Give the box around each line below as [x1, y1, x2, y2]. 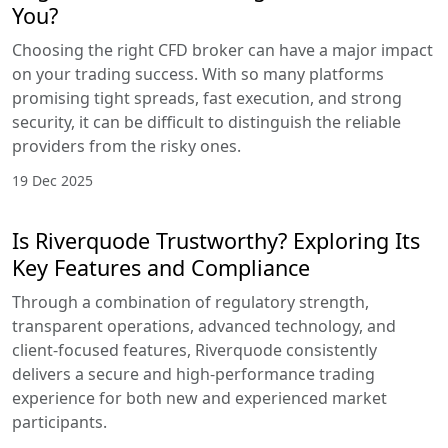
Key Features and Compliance [12, 253, 310, 283]
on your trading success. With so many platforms [12, 63, 384, 86]
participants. [12, 411, 107, 434]
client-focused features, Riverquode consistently [12, 339, 377, 362]
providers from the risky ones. [12, 135, 241, 158]
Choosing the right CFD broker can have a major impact [12, 39, 433, 62]
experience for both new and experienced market [12, 387, 387, 410]
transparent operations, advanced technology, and [12, 315, 396, 338]
